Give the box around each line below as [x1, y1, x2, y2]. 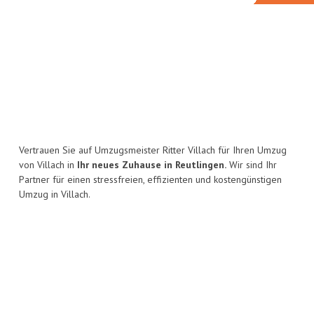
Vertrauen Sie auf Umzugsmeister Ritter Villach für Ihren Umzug [19, 144, 287, 157]
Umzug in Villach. [19, 188, 90, 201]
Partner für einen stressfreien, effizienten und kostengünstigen [19, 173, 282, 186]
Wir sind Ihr [226, 158, 277, 172]
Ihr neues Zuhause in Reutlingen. [77, 158, 226, 172]
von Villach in [19, 158, 77, 172]
